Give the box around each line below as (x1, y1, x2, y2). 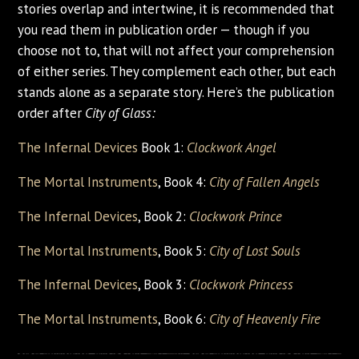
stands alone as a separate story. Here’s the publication (18, 83, 335, 102)
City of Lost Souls (209, 241, 301, 260)
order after (18, 104, 86, 123)
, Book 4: (158, 172, 210, 191)
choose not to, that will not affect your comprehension (18, 42, 335, 60)
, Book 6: (158, 310, 210, 329)
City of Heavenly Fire (209, 310, 321, 329)
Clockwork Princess (189, 276, 294, 294)
